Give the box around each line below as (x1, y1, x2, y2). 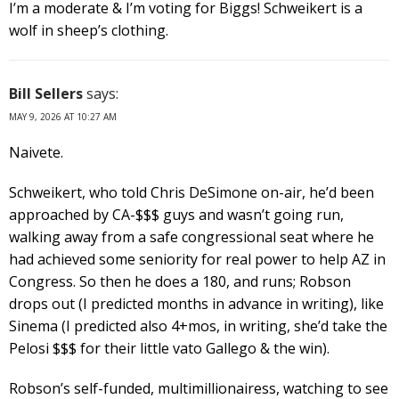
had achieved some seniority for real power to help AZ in (9, 248, 386, 269)
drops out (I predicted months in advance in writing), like (9, 293, 384, 313)
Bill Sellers (9, 83, 83, 103)
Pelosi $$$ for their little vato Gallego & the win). (9, 338, 330, 358)
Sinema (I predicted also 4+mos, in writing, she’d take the (9, 315, 387, 336)
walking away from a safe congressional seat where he (9, 226, 374, 247)
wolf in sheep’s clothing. (9, 20, 168, 40)
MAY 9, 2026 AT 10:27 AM (9, 110, 117, 123)
